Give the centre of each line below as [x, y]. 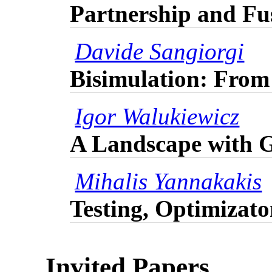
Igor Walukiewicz [157, 117]
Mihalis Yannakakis [168, 182]
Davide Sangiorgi [160, 52]
